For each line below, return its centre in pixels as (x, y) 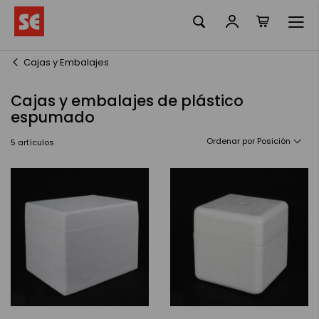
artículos (35, 142)
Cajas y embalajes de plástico (127, 101)
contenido (67, 37)
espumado (53, 117)
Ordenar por (231, 141)
